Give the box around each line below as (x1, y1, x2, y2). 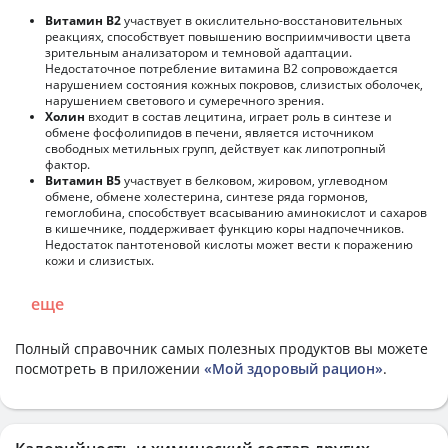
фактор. (45, 155, 90, 173)
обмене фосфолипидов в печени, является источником (45, 123, 374, 141)
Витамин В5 (45, 171, 121, 189)
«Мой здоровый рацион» (204, 358, 383, 378)
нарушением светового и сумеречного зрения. (45, 91, 324, 109)
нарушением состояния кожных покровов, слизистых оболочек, (45, 75, 423, 93)
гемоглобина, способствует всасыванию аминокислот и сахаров (45, 203, 427, 221)
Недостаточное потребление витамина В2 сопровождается (45, 59, 398, 77)
